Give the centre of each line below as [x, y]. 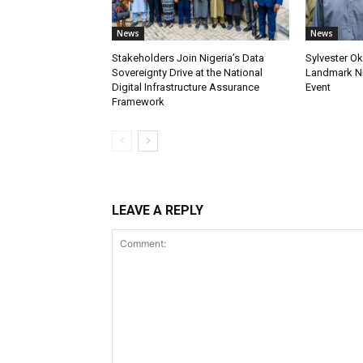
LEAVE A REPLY [158, 211]
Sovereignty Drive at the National [187, 73]
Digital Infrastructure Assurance [186, 88]
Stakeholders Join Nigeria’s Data [188, 58]
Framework [138, 102]
